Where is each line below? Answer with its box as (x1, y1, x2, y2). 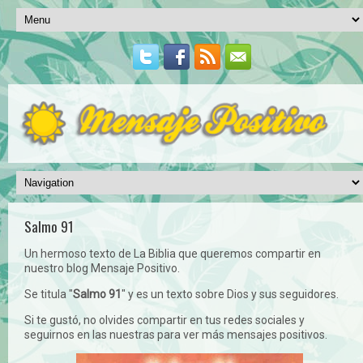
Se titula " (24, 287, 73, 301)
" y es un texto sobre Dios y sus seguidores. (122, 287, 339, 301)
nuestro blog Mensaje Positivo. (24, 261, 180, 275)
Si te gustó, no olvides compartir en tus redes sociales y (24, 313, 305, 327)
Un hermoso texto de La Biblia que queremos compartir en (24, 246, 321, 260)
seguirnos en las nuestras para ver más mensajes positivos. (24, 327, 327, 341)
